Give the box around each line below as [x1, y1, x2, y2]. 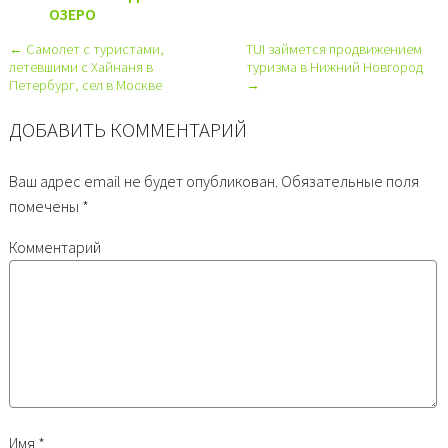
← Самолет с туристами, [8, 39, 164, 58]
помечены [8, 196, 82, 217]
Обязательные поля [277, 171, 419, 192]
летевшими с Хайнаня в [8, 57, 153, 76]
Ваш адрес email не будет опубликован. [8, 171, 278, 192]
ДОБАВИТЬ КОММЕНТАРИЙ [8, 117, 247, 144]
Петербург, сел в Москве [8, 75, 162, 94]
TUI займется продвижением [245, 39, 422, 58]
